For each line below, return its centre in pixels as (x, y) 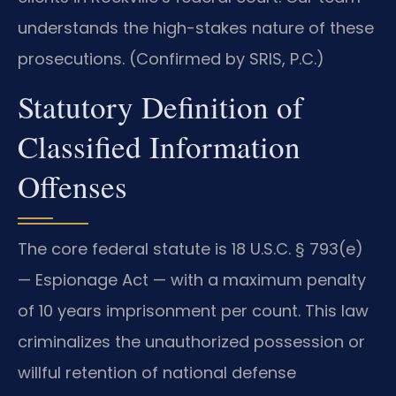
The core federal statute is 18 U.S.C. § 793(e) (190, 249)
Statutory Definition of (160, 107)
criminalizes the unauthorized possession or (191, 342)
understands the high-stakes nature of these (196, 27)
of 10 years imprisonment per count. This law (193, 311)
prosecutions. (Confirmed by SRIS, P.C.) (171, 58)
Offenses (72, 187)
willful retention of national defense (157, 373)
